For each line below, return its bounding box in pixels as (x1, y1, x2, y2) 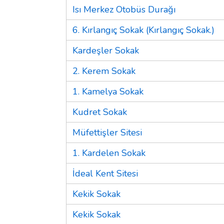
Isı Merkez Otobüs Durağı (72, 3, 175, 15)
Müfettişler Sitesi (72, 126, 142, 138)
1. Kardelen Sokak (72, 146, 145, 159)
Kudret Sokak (72, 105, 127, 118)
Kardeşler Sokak (72, 44, 139, 56)
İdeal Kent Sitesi (72, 167, 138, 179)
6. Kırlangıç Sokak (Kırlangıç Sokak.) (72, 23, 214, 36)
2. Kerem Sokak (72, 64, 135, 77)
